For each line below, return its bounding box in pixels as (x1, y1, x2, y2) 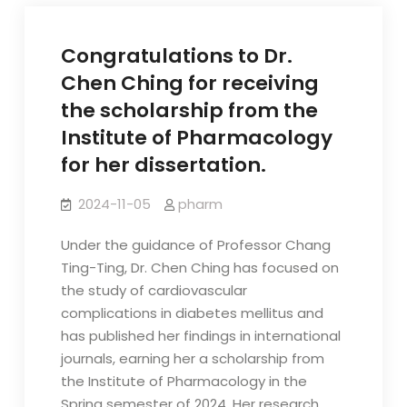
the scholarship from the (60, 96, 318, 124)
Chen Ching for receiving (60, 69, 319, 97)
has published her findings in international (60, 326, 341, 345)
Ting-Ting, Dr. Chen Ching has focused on (60, 258, 339, 277)
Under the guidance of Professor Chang (60, 235, 331, 254)
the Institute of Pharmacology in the (60, 372, 307, 391)
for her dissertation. (60, 151, 266, 179)
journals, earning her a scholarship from (60, 349, 324, 368)
